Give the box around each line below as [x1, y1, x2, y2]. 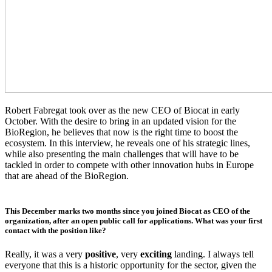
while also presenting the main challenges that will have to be [5, 149, 239, 160]
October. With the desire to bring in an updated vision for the [5, 116, 236, 127]
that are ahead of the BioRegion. [5, 171, 129, 182]
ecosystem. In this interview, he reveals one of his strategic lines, [5, 138, 250, 149]
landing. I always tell [174, 248, 254, 259]
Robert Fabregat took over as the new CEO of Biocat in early [5, 105, 240, 116]
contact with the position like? [5, 225, 106, 235]
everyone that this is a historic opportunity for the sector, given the [5, 259, 256, 270]
